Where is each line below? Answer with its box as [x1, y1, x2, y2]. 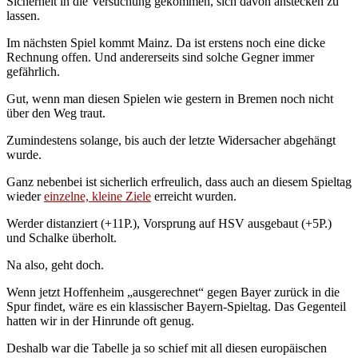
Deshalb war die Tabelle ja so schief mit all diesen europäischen [6, 340, 327, 355]
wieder [6, 189, 44, 203]
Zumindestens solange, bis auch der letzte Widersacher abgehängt [6, 133, 336, 147]
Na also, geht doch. [6, 257, 104, 272]
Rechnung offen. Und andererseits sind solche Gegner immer [6, 50, 314, 64]
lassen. [6, 8, 40, 22]
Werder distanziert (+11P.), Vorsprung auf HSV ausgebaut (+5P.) [6, 216, 332, 230]
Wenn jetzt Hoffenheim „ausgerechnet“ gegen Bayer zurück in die [6, 284, 340, 299]
